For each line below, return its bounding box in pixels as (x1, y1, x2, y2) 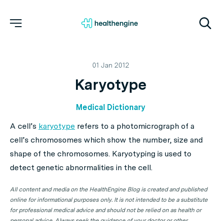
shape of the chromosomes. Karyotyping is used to (10, 149, 191, 158)
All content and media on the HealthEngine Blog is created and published (10, 186, 207, 193)
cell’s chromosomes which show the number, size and (10, 135, 203, 145)
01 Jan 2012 (92, 61, 129, 69)
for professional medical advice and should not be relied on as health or (10, 207, 201, 214)
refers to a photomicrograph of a (75, 121, 194, 131)
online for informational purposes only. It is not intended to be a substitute (10, 196, 208, 203)
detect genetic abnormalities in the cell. (10, 163, 152, 172)
